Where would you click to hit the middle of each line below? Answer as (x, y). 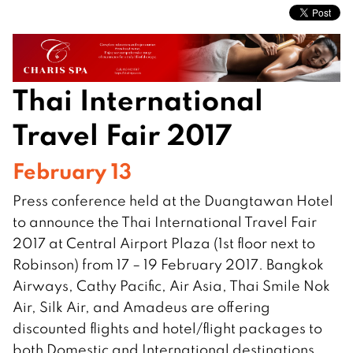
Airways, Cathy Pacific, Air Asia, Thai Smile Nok (171, 286)
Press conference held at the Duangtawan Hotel (173, 201)
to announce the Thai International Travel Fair (165, 222)
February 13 (72, 171)
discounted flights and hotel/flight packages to (167, 329)
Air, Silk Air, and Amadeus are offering (141, 307)
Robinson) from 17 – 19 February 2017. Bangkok (168, 265)
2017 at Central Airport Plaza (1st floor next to (164, 243)
